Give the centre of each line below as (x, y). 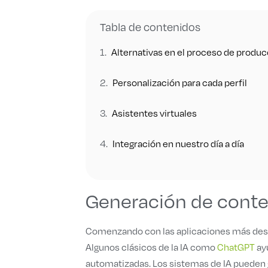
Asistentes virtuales (154, 112)
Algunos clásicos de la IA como (151, 247)
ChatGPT (236, 247)
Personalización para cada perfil (180, 82)
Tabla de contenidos (150, 27)
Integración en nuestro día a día (178, 143)
